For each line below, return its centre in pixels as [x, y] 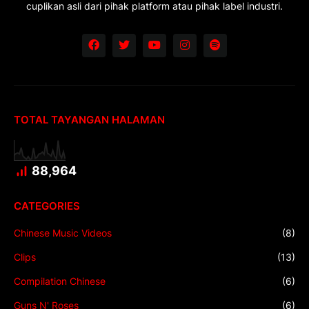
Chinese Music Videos [63, 232]
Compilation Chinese [60, 281]
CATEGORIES [47, 206]
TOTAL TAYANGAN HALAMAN [89, 119]
